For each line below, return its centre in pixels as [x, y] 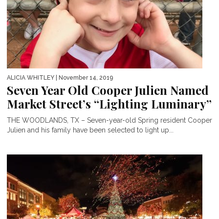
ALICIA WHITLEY [31, 78]
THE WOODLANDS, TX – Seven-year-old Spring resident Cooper [109, 120]
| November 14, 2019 [84, 78]
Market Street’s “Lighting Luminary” [109, 104]
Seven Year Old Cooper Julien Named [108, 90]
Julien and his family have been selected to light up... [90, 130]
